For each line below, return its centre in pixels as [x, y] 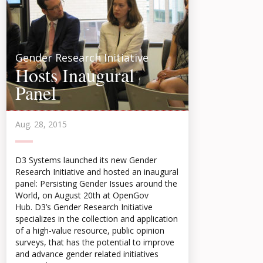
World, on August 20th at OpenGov [82, 195]
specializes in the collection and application [97, 219]
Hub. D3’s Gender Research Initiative [84, 207]
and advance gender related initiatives [87, 254]
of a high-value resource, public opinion [90, 230]
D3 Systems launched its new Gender [86, 160]
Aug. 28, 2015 [41, 124]
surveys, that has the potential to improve [95, 242]
